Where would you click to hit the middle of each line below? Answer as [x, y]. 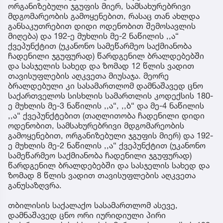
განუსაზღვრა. [35, 185]
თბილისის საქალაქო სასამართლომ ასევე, [93, 205]
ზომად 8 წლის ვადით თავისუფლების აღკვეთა [102, 175]
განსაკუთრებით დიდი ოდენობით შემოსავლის [102, 26]
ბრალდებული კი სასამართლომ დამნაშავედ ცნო [106, 85]
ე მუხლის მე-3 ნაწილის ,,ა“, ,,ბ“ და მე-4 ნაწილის [106, 105]
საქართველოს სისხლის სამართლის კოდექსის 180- [111, 95]
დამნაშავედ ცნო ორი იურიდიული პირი [87, 215]
